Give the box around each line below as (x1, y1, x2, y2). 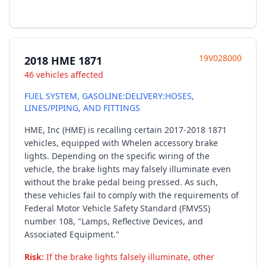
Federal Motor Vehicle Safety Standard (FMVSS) (24, 202, 210, 214)
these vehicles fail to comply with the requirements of (24, 189, 239, 201)
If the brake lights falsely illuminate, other (44, 251, 214, 262)
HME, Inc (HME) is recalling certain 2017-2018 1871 (24, 124, 227, 135)
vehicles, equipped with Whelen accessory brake (24, 137, 218, 148)
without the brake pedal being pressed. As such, (24, 176, 218, 188)
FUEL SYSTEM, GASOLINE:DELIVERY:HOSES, (24, 90, 194, 102)
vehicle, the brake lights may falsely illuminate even (24, 163, 231, 175)
